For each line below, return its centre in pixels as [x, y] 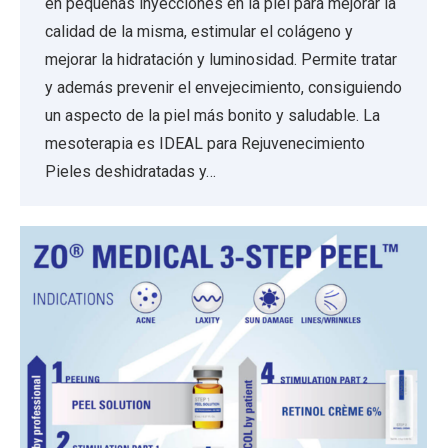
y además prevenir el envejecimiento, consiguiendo [223, 87]
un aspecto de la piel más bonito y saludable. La [212, 115]
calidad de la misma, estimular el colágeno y [199, 31]
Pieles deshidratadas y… [130, 171]
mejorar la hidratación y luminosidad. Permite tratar [221, 59]
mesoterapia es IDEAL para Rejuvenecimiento [205, 143]
